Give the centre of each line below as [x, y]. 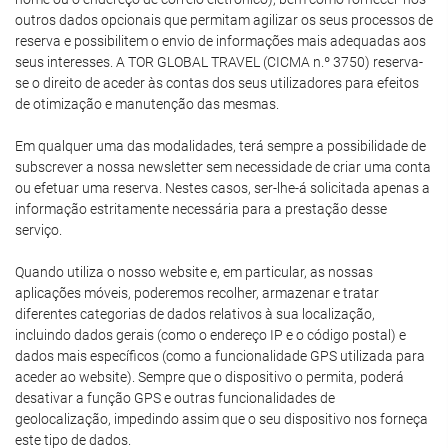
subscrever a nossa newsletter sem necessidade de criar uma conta [223, 167]
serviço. [38, 230]
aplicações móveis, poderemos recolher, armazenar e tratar [197, 293]
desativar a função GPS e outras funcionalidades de [175, 398]
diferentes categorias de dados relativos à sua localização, [195, 314]
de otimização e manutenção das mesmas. [147, 104]
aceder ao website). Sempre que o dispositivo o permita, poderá [209, 377]
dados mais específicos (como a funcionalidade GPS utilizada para [220, 356]
